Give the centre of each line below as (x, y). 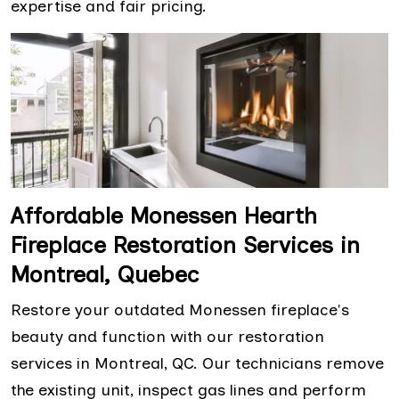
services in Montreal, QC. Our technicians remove (197, 364)
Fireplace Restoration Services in (185, 245)
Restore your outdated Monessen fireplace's (180, 310)
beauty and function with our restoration (167, 337)
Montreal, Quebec (109, 275)
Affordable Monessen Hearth (164, 216)
